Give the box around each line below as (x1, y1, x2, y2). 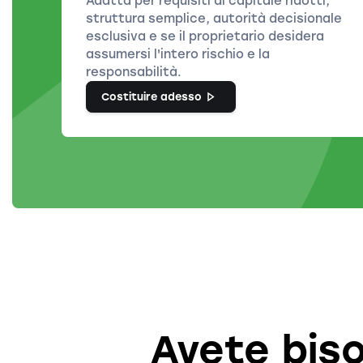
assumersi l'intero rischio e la (85, 47, 270, 62)
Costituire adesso (101, 91, 203, 104)
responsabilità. (85, 65, 181, 79)
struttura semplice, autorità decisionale (85, 11, 342, 26)
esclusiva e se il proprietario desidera (85, 29, 324, 44)
